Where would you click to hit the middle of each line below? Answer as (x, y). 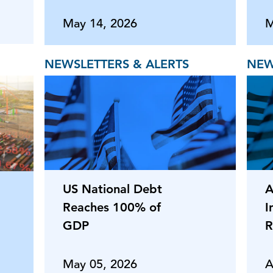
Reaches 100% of (112, 207)
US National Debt (112, 189)
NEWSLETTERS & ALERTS (117, 64)
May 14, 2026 (100, 23)
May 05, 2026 (100, 264)
